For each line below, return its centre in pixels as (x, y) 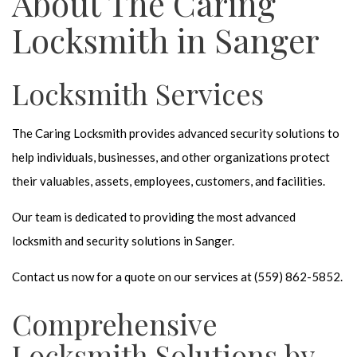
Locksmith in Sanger (166, 40)
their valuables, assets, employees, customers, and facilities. (169, 181)
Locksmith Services (138, 94)
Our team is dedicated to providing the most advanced (154, 217)
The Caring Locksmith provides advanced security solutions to (176, 133)
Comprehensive (115, 324)
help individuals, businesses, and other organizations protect (171, 157)
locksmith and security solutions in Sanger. (123, 241)
